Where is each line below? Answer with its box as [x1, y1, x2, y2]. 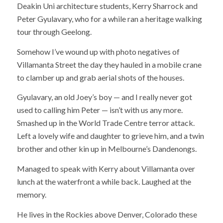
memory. [16, 189, 46, 199]
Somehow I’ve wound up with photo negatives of [16, 46, 180, 56]
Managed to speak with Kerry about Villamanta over [16, 163, 195, 173]
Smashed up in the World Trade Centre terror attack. [16, 118, 195, 128]
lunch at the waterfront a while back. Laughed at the [16, 176, 191, 186]
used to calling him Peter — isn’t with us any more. [16, 105, 183, 115]
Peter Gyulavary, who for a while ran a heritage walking [16, 14, 202, 24]
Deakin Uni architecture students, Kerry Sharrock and [16, 1, 198, 11]
